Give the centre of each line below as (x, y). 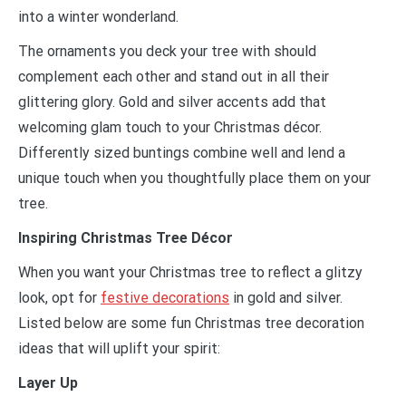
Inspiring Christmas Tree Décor (126, 238)
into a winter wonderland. (98, 17)
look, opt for (59, 298)
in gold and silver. (286, 298)
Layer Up (48, 383)
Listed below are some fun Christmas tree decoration (191, 324)
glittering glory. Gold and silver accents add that (172, 102)
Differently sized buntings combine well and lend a (182, 153)
